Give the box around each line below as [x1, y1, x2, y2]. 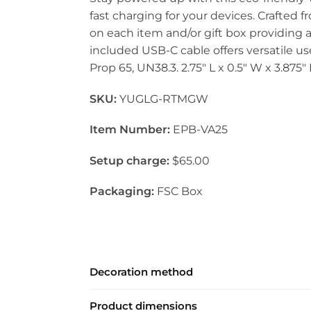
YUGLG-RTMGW [119, 92, 208, 106]
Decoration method [90, 264, 193, 278]
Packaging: [89, 185, 154, 199]
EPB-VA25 [169, 123, 228, 137]
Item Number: [89, 123, 170, 137]
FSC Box [153, 185, 203, 199]
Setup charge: [89, 153, 169, 167]
